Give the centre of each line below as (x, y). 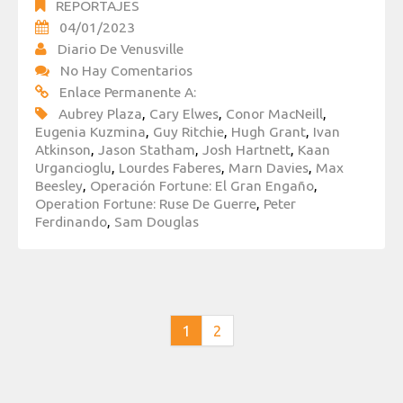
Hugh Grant (269, 132)
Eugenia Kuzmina (90, 132)
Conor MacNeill (274, 114)
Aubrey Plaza (100, 114)
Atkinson (63, 150)
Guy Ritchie (188, 132)
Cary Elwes (184, 114)
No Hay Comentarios (126, 71)
